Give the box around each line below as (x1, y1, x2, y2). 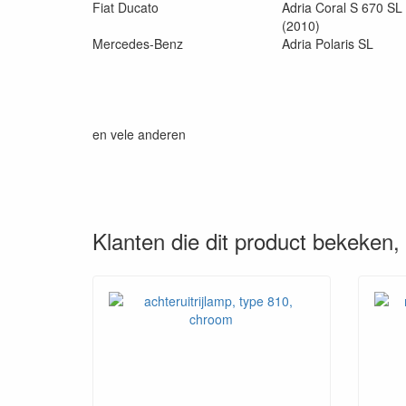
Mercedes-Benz (92, 34, 183, 53)
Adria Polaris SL (282, 34, 373, 53)
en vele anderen (92, 124, 186, 143)
